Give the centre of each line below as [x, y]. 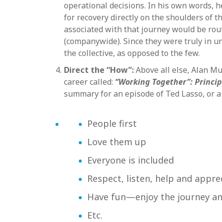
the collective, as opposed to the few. [132, 53]
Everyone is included [131, 160]
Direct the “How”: [99, 70]
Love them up [117, 142]
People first [112, 123]
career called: [89, 82]
